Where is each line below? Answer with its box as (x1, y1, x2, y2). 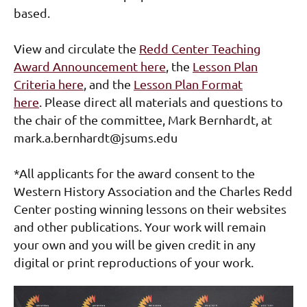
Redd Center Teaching (139, 41, 260, 56)
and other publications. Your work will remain (14, 219, 266, 234)
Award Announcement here (14, 59, 166, 74)
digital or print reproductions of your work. (14, 255, 254, 270)
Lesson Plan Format (134, 77, 243, 92)
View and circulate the (14, 41, 136, 56)
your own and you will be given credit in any (14, 237, 256, 252)
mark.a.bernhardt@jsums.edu (14, 130, 177, 145)
